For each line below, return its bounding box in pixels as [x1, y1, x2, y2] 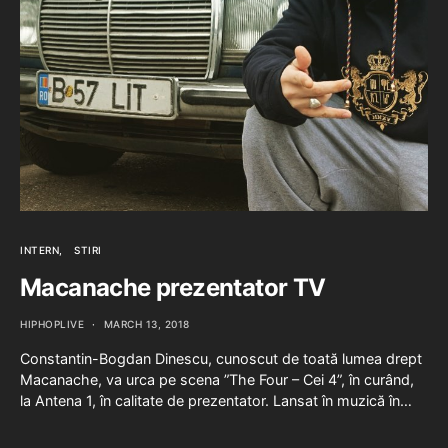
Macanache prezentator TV [20, 273, 326, 303]
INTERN [20, 244, 59, 257]
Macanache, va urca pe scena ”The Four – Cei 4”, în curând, [20, 371, 414, 389]
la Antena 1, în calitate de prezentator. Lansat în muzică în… [20, 392, 412, 410]
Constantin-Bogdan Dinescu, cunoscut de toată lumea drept [20, 350, 422, 368]
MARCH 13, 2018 [103, 318, 190, 331]
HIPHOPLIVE [20, 318, 84, 331]
